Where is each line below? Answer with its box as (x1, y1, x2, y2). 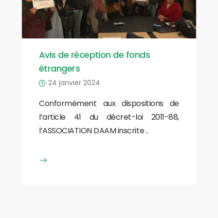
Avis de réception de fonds (39, 48, 150, 61)
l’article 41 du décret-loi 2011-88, (39, 111, 179, 123)
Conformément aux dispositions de (39, 97, 179, 109)
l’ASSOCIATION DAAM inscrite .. (39, 125, 148, 136)
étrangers (39, 62, 80, 74)
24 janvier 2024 (48, 77, 100, 88)
